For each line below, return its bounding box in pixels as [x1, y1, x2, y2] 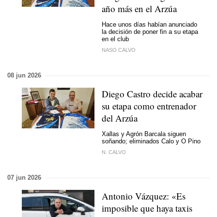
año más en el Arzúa [102, 2, 177, 15]
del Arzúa [102, 112, 138, 124]
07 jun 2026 [7, 174, 41, 181]
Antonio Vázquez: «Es [102, 190, 186, 202]
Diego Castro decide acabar [102, 88, 202, 100]
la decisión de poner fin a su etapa [102, 28, 198, 35]
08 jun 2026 [7, 72, 41, 79]
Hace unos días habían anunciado [102, 20, 197, 28]
